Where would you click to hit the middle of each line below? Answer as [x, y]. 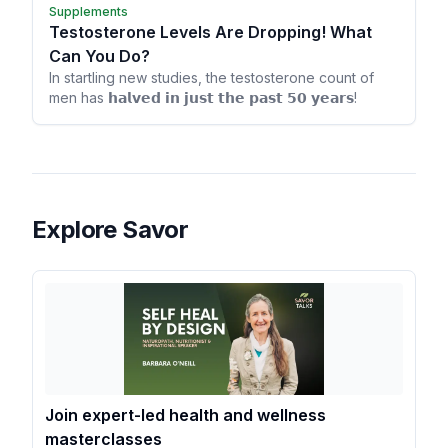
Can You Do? [99, 56]
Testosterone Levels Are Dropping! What [210, 32]
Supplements [88, 11]
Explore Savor [110, 229]
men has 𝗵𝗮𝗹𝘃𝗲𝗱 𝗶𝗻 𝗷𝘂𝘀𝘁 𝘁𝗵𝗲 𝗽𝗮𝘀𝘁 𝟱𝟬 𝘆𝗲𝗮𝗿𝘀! [203, 97]
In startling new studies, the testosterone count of [211, 77]
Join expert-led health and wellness [185, 415]
